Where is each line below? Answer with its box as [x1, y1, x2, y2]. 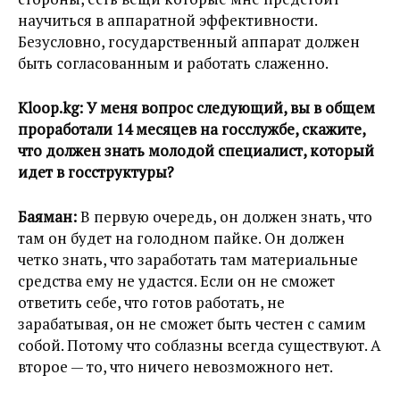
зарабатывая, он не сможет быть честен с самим [18, 313, 366, 335]
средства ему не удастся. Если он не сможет [18, 271, 335, 292]
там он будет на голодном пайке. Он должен [18, 228, 345, 249]
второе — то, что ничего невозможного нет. [18, 356, 333, 378]
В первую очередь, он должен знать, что [80, 206, 372, 228]
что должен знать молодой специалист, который [18, 140, 374, 162]
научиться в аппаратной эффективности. [18, 10, 317, 31]
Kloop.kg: [18, 97, 87, 119]
